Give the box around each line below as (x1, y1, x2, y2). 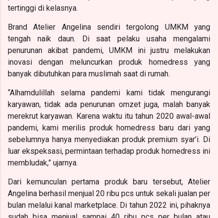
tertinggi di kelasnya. (8, 3, 78, 13)
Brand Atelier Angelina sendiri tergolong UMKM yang (8, 22, 210, 32)
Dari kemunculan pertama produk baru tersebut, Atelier (8, 177, 210, 186)
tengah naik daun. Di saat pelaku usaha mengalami (8, 34, 210, 43)
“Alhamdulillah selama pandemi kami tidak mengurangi (8, 88, 210, 97)
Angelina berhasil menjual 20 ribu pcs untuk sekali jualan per (8, 188, 210, 198)
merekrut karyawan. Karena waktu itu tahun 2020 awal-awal (8, 111, 210, 121)
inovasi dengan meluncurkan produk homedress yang (8, 57, 210, 67)
